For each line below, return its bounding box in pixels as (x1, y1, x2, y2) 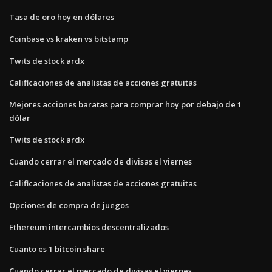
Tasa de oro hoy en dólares (9, 11, 114, 22)
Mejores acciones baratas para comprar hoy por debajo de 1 (9, 98, 242, 110)
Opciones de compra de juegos (9, 199, 129, 211)
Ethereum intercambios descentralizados (9, 221, 169, 233)
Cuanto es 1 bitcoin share (9, 243, 105, 254)
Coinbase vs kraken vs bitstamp (9, 33, 128, 44)
